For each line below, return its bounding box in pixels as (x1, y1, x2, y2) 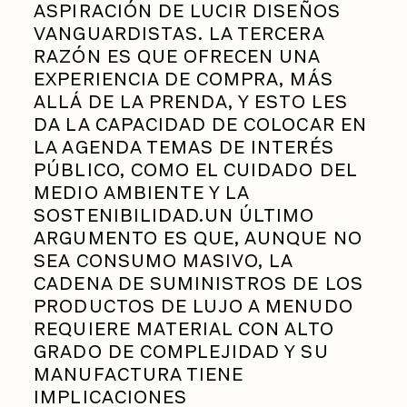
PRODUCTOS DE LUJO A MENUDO (34, 293, 353, 319)
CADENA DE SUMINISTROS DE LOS (34, 270, 363, 296)
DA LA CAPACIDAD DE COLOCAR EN (34, 111, 367, 137)
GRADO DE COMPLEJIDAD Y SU (34, 338, 329, 364)
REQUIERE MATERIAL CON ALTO (34, 315, 334, 342)
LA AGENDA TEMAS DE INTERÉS (34, 134, 334, 160)
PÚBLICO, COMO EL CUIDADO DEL (34, 156, 357, 183)
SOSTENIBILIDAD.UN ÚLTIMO (34, 202, 315, 228)
